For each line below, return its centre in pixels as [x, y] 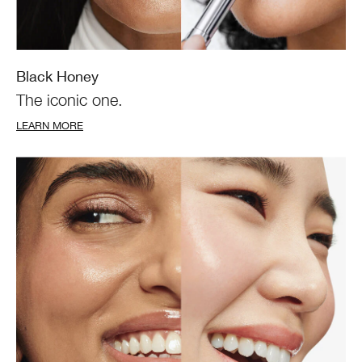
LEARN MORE [50, 126]
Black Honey [57, 76]
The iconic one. [69, 100]
